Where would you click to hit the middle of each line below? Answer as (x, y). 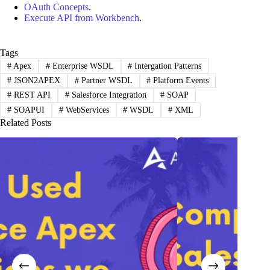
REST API (31, 95)
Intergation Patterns (167, 66)
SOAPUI (28, 110)
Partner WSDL (105, 80)
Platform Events (180, 80)
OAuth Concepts (56, 7)
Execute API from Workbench (82, 18)
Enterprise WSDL (82, 66)
